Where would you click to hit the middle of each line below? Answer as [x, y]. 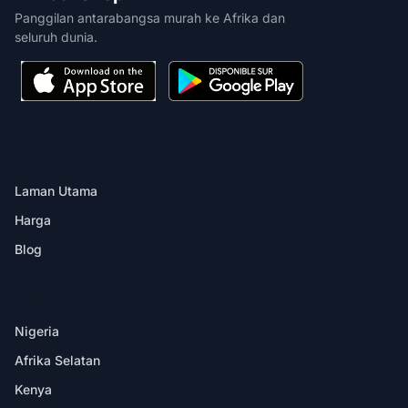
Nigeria [37, 331]
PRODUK [38, 156]
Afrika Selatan [57, 360]
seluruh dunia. [56, 36]
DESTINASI [43, 296]
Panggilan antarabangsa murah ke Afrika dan [150, 17]
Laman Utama [56, 190]
